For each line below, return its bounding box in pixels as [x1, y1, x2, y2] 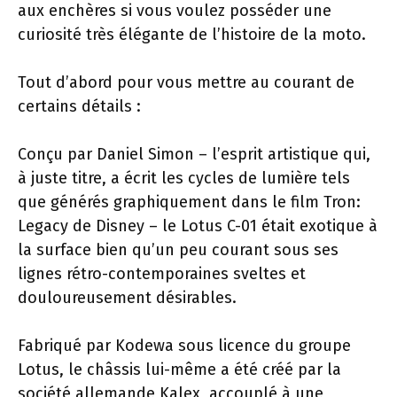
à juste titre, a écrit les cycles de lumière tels [18, 168, 350, 188]
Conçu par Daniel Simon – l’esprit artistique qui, [18, 144, 370, 164]
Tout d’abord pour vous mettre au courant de [18, 73, 354, 92]
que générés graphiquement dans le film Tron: [18, 192, 361, 212]
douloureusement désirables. [18, 288, 237, 307]
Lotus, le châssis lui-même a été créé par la [18, 360, 341, 379]
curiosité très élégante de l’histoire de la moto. [18, 25, 366, 44]
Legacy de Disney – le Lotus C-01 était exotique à [18, 216, 378, 236]
